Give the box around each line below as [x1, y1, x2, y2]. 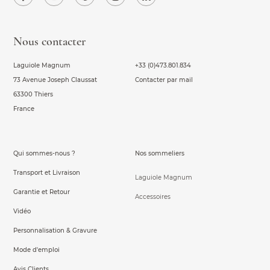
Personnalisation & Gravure [13, 227, 97, 234]
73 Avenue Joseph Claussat [13, 76, 97, 84]
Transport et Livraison [13, 169, 80, 177]
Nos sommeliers [135, 149, 184, 157]
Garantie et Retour [13, 188, 70, 196]
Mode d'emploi [13, 246, 60, 254]
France [13, 105, 34, 113]
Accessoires [135, 193, 171, 201]
